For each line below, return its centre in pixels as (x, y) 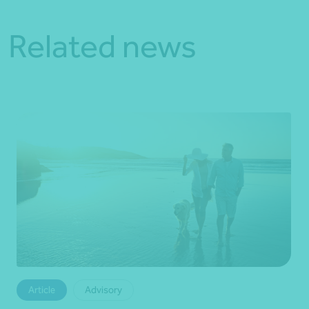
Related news (102, 46)
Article (42, 290)
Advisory (103, 290)
